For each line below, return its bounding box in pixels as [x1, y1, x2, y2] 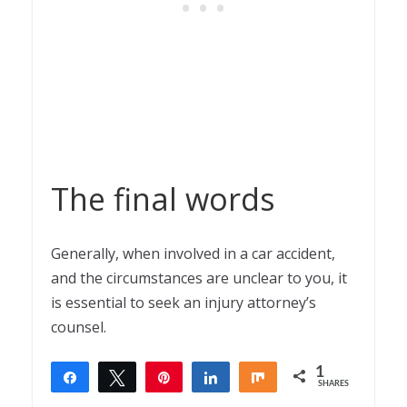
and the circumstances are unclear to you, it [51, 267, 347, 288]
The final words [51, 177, 275, 220]
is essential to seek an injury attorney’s [51, 292, 316, 313]
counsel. [51, 316, 106, 337]
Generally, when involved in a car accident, [51, 243, 335, 263]
